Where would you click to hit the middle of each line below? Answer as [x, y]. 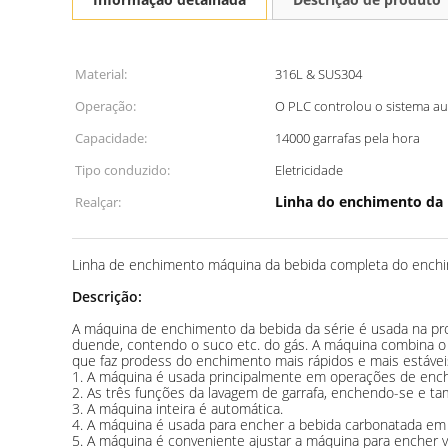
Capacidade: [111, 138]
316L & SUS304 [318, 74]
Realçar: [98, 202]
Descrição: [107, 296]
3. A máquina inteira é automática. [177, 408]
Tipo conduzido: [122, 170]
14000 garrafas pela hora [347, 138]
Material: [101, 74]
